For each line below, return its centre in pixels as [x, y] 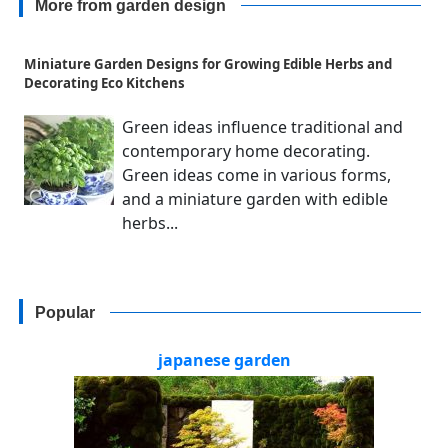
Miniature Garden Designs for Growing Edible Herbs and [208, 64]
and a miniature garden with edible [255, 199]
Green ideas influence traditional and [262, 127]
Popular [65, 313]
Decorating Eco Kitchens [104, 83]
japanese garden [224, 360]
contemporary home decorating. [246, 151]
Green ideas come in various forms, [256, 175]
